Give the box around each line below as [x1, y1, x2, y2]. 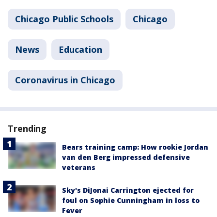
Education [59, 44, 102, 55]
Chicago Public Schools [15, 13, 113, 25]
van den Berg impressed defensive [62, 153, 190, 162]
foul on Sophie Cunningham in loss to [62, 196, 200, 205]
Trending [8, 123, 47, 134]
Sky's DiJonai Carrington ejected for [62, 186, 194, 195]
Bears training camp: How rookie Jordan [62, 142, 208, 152]
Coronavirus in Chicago [15, 74, 115, 86]
